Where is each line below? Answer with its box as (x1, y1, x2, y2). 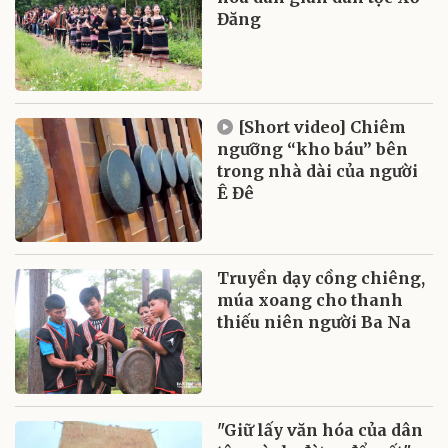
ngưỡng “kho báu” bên (217, 138, 409, 159)
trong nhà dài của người (217, 160, 419, 181)
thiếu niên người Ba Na (217, 312, 412, 333)
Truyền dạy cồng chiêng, (217, 268, 426, 289)
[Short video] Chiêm (238, 116, 407, 137)
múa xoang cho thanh (217, 290, 404, 311)
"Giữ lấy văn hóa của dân (217, 420, 424, 441)
